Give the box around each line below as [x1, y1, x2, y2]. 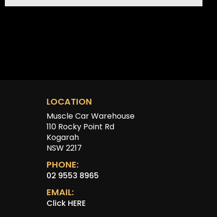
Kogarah [46, 132, 79, 143]
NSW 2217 [46, 142, 82, 154]
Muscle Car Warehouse [46, 110, 135, 122]
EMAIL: [46, 186, 74, 199]
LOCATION [46, 95, 92, 108]
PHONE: [46, 158, 78, 171]
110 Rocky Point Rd [46, 121, 114, 133]
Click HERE [46, 198, 86, 209]
